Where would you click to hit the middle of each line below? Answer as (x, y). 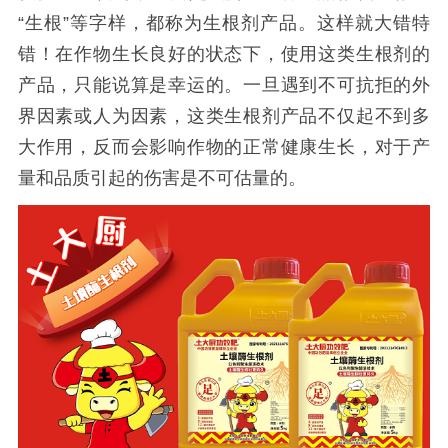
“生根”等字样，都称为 (110, 22)
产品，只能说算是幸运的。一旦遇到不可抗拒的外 (224, 84)
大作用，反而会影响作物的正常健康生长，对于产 (224, 146)
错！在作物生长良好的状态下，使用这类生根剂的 (224, 53)
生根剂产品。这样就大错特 (317, 22)
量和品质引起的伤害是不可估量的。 (161, 177)
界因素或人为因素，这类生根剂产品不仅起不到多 (224, 115)
